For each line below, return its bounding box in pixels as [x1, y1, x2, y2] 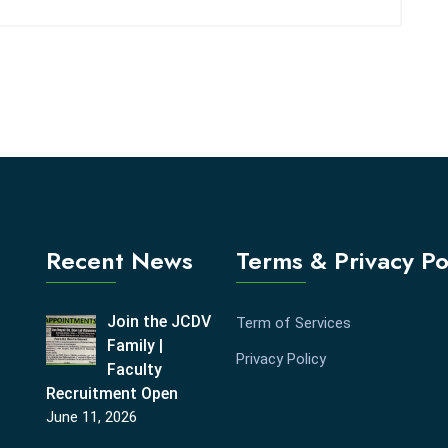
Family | [107, 336, 164, 356]
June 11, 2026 [46, 408, 137, 427]
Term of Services [236, 314, 351, 333]
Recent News [46, 243, 193, 279]
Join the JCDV [107, 312, 212, 332]
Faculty [107, 360, 163, 380]
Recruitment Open [46, 384, 178, 404]
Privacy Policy [236, 350, 326, 369]
